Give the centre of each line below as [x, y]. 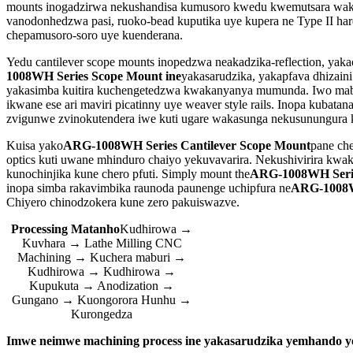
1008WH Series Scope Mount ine [94, 76]
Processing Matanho [65, 229]
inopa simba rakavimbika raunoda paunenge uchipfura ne [149, 188]
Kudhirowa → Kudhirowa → [102, 272]
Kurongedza [102, 314]
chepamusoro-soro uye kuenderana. [95, 35]
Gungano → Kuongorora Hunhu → [102, 300]
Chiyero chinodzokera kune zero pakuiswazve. [123, 203]
